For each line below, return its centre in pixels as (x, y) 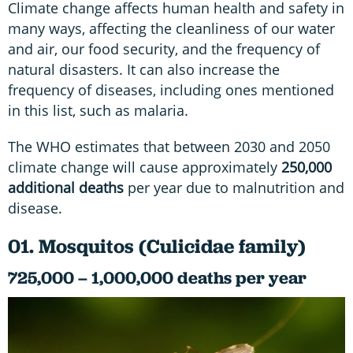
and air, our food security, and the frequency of (164, 49)
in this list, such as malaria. (98, 111)
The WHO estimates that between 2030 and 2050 (169, 147)
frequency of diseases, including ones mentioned (171, 90)
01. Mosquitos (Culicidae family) (157, 247)
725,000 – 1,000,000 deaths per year (157, 278)
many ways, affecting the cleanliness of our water (171, 29)
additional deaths (66, 188)
